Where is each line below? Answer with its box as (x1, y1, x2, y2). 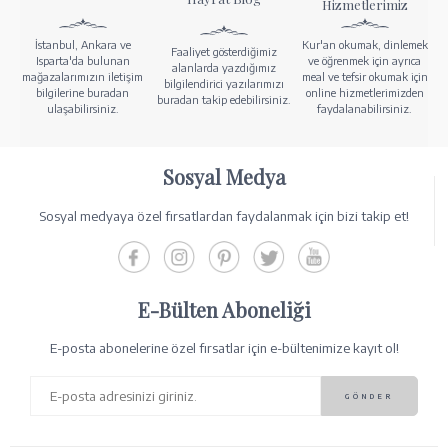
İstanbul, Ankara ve (34, 38, 131, 52)
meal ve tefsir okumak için (301, 70, 428, 84)
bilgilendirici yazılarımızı (163, 76, 284, 90)
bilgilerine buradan (36, 86, 130, 100)
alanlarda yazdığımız (171, 60, 276, 74)
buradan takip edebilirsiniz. (156, 92, 291, 106)
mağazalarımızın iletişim (22, 70, 144, 84)
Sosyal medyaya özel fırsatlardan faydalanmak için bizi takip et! (39, 208, 409, 225)
